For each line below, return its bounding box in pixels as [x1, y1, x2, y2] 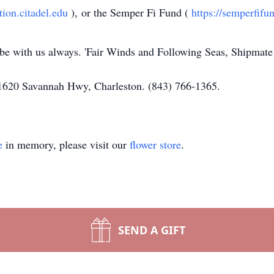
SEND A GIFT [118, 223, 185, 237]
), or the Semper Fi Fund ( [71, 5, 191, 20]
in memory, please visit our [2, 137, 130, 152]
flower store [130, 137, 181, 152]
